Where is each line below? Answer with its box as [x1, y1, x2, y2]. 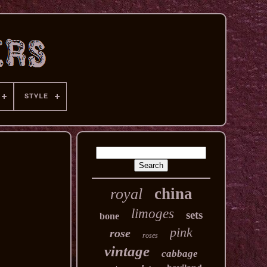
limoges [131, 206, 175, 221]
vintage [104, 243, 150, 259]
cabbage [162, 248, 198, 259]
